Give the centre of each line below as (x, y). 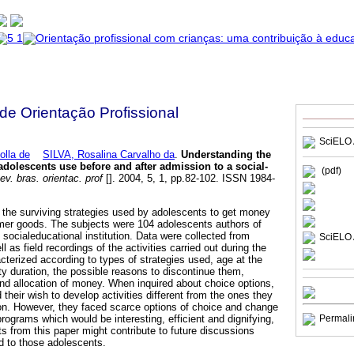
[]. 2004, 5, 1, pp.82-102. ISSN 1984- (189, 178)
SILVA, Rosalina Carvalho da (109, 154)
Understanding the (226, 154)
